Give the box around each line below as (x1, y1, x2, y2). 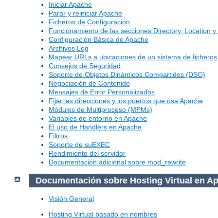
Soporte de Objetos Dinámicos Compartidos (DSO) (49, 71, 205, 79)
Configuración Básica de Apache (49, 36, 148, 44)
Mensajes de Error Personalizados (49, 88, 155, 96)
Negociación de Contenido (49, 79, 130, 88)
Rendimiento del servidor (49, 149, 126, 158)
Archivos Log (49, 44, 89, 53)
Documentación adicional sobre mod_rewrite (49, 158, 186, 166)
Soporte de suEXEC (49, 141, 110, 149)
